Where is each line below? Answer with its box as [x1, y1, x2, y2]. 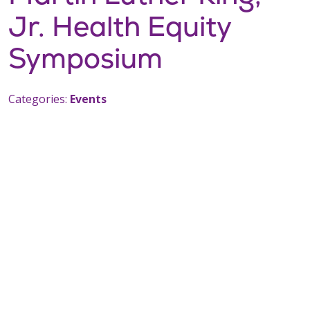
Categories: [8, 91, 70, 107]
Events [70, 91, 107, 107]
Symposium [8, 40, 163, 76]
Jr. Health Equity [8, 8, 231, 44]
